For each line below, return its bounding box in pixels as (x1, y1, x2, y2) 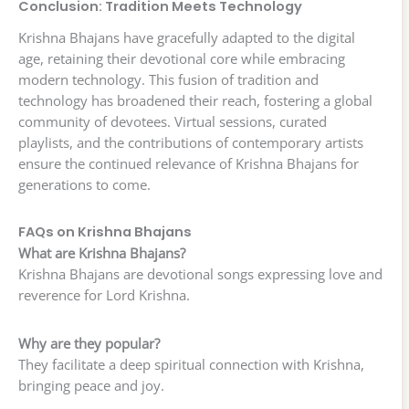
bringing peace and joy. (18, 376, 164, 395)
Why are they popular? (18, 334, 160, 353)
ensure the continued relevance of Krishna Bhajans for (18, 153, 359, 173)
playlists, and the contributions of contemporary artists (18, 132, 363, 152)
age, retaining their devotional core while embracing (18, 48, 345, 68)
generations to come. (18, 174, 151, 194)
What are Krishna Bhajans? (18, 244, 185, 263)
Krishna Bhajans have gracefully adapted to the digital (18, 27, 355, 47)
